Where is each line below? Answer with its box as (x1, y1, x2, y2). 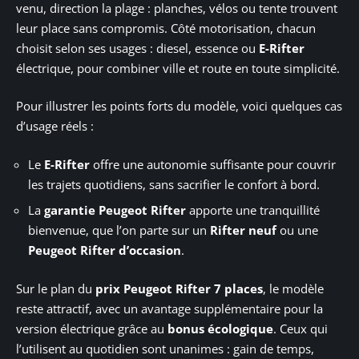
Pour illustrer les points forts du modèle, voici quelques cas (16, 98, 342, 115)
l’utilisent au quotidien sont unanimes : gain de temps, (16, 340, 314, 357)
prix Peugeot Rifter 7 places (95, 280, 263, 296)
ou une (276, 222, 318, 239)
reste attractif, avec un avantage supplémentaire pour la (16, 300, 323, 317)
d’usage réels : (16, 118, 94, 135)
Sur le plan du (16, 280, 95, 296)
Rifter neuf (210, 222, 276, 239)
